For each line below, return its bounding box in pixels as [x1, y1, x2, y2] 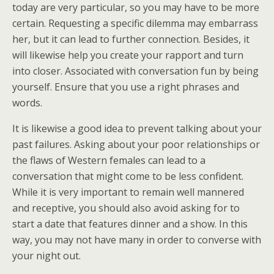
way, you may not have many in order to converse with [12, 233, 261, 247]
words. [12, 96, 42, 110]
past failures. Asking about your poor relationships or [12, 138, 260, 152]
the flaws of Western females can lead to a [12, 154, 206, 168]
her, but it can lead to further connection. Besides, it [12, 32, 250, 46]
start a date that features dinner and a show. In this [12, 217, 248, 231]
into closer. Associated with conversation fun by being [12, 64, 259, 78]
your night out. [12, 249, 81, 263]
